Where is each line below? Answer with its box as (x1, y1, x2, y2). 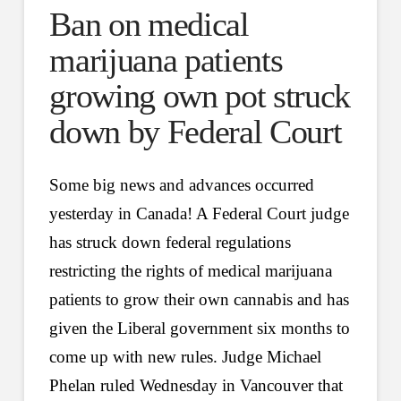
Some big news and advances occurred (49, 175, 315, 194)
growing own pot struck (49, 76, 350, 115)
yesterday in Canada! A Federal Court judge (49, 203, 350, 223)
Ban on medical (49, 4, 249, 43)
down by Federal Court (49, 112, 342, 150)
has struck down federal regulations (49, 232, 292, 252)
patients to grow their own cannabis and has (49, 289, 350, 309)
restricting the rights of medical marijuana (49, 260, 333, 280)
